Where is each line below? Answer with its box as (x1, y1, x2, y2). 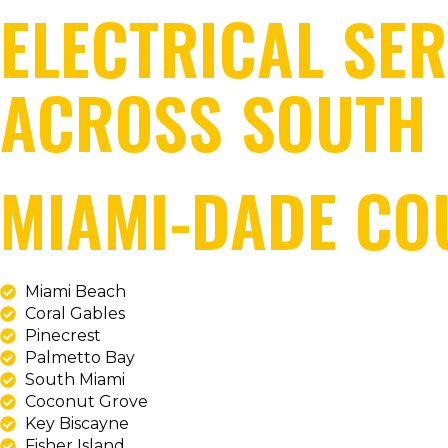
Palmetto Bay (25, 348, 135, 368)
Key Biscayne (25, 414, 129, 434)
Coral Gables (25, 304, 125, 324)
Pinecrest (25, 326, 101, 346)
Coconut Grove (25, 392, 148, 412)
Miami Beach (25, 282, 126, 302)
